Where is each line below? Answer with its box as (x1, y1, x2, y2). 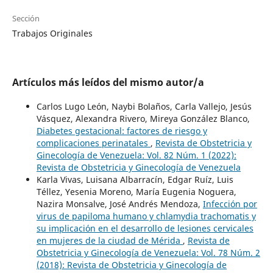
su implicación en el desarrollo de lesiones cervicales (36, 222, 253, 234)
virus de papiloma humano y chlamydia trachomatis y (36, 210, 256, 222)
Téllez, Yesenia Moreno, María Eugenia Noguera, (36, 185, 236, 197)
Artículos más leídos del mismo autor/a (12, 75, 204, 89)
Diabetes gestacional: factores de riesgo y (36, 124, 207, 136)
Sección (12, 12, 40, 24)
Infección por (202, 197, 257, 210)
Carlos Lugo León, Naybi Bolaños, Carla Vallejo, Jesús (36, 100, 252, 112)
